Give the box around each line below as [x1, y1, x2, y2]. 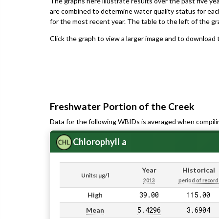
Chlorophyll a [72, 136, 127, 148]
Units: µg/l [81, 172, 109, 179]
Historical [182, 166, 215, 175]
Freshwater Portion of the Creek [50, 100, 195, 112]
